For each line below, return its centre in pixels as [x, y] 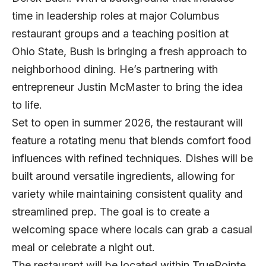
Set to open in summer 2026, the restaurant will [127, 122]
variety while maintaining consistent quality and [127, 194]
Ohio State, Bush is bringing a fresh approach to [129, 51]
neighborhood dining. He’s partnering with [115, 69]
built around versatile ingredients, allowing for [123, 176]
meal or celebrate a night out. [83, 247]
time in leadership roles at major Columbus [115, 15]
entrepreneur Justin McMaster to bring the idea [127, 87]
